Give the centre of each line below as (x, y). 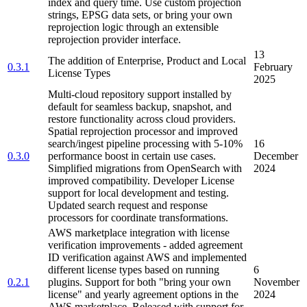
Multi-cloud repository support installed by (140, 95)
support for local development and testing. (138, 193)
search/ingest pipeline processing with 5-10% (145, 144)
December (276, 156)
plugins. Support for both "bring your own (139, 282)
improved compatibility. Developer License (141, 181)
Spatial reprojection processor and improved (143, 132)
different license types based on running (134, 270)
